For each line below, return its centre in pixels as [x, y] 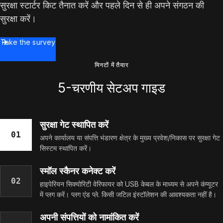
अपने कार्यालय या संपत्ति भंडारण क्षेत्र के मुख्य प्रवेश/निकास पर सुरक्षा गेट [130, 138]
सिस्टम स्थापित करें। [66, 148]
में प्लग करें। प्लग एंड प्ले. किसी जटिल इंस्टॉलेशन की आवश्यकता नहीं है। [128, 194]
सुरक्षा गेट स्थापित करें [74, 125]
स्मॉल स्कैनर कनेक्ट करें [78, 171]
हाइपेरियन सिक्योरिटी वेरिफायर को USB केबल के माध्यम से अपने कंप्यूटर [129, 184]
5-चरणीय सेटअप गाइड [111, 88]
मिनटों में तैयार [111, 65]
